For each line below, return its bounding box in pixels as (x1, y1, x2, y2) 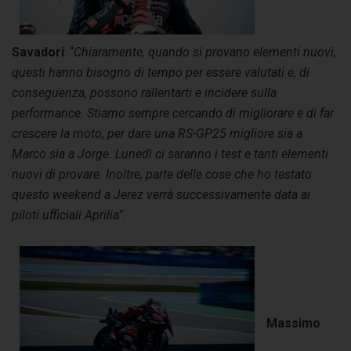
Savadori (12, 44, 64, 60)
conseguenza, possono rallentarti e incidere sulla (12, 85, 277, 100)
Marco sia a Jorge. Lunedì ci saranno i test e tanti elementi (12, 146, 328, 161)
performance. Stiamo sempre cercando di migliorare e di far (12, 105, 334, 121)
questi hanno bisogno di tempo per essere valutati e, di (12, 64, 309, 80)
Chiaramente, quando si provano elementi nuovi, (74, 44, 336, 60)
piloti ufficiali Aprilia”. (12, 207, 129, 223)
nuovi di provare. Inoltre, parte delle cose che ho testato (12, 166, 312, 182)
